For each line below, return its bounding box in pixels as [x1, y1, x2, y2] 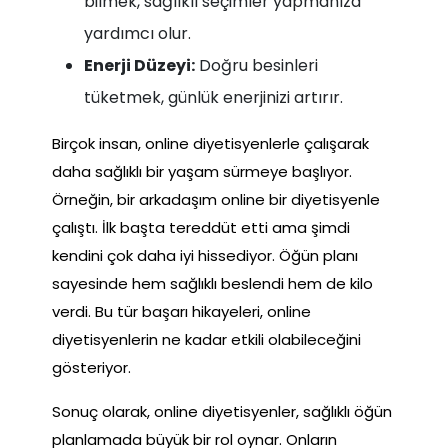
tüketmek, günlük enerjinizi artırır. [84, 85, 343, 109]
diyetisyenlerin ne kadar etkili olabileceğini [52, 328, 361, 350]
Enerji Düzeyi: [84, 53, 195, 77]
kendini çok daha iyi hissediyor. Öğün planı [52, 244, 358, 266]
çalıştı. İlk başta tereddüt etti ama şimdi [52, 216, 350, 238]
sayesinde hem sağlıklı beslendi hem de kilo [52, 272, 373, 294]
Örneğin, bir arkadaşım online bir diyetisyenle [52, 188, 380, 210]
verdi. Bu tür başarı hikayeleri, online [52, 300, 311, 322]
